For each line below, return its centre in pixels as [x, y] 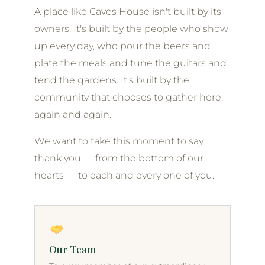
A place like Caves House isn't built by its [128, 12]
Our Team [72, 249]
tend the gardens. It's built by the [112, 80]
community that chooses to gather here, [129, 97]
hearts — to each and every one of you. [124, 175]
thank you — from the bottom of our [119, 158]
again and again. [73, 114]
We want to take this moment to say [119, 141]
